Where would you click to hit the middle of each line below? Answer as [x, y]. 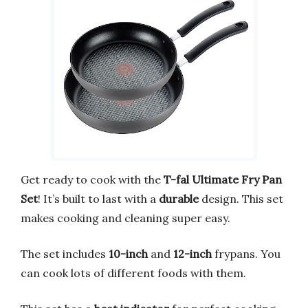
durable [179, 198]
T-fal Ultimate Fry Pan [223, 179]
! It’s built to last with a [98, 198]
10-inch [128, 253]
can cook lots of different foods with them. [133, 273]
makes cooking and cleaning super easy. [125, 218]
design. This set [241, 198]
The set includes [65, 253]
